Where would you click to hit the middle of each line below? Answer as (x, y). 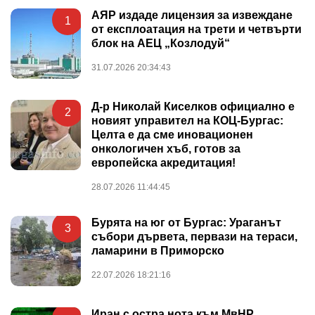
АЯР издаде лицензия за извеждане (192, 15)
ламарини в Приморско (158, 250)
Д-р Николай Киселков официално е (193, 106)
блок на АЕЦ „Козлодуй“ (161, 43)
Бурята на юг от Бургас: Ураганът (186, 222)
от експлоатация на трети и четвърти (197, 29)
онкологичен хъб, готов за (166, 148)
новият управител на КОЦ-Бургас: (187, 120)
